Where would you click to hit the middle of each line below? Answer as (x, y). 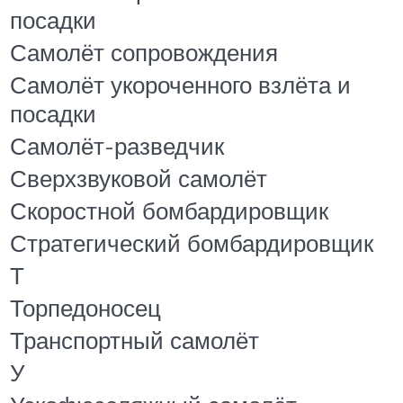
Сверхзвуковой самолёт (139, 179)
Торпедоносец (85, 308)
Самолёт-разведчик (117, 146)
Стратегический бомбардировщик (192, 243)
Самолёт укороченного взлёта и (180, 85)
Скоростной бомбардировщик (169, 211)
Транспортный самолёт (134, 340)
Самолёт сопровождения (144, 53)
